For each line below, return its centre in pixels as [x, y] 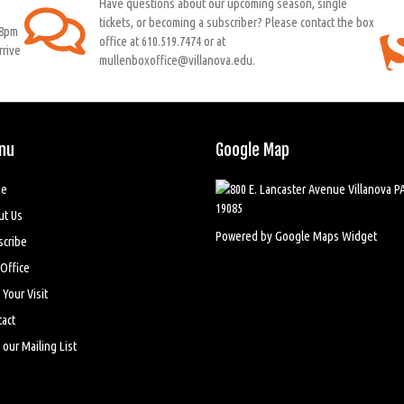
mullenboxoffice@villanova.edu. [177, 60]
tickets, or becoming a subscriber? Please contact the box [236, 22]
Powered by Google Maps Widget [296, 235]
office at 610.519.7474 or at [162, 41]
